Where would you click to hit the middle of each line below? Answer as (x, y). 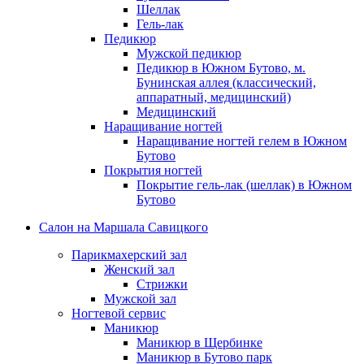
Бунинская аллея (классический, (226, 83)
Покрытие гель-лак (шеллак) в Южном (244, 185)
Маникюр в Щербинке (199, 343)
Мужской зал (140, 299)
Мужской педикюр (189, 54)
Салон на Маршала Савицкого (123, 227)
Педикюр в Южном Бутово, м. (221, 68)
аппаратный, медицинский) (214, 97)
